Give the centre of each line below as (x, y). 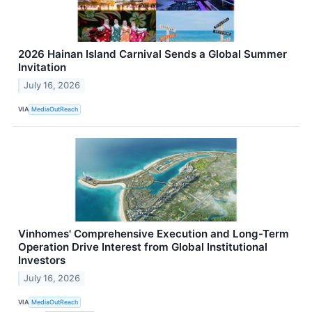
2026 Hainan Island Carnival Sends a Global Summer (153, 54)
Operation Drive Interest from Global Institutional (143, 247)
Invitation (42, 67)
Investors (42, 260)
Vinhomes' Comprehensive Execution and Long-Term (154, 233)
